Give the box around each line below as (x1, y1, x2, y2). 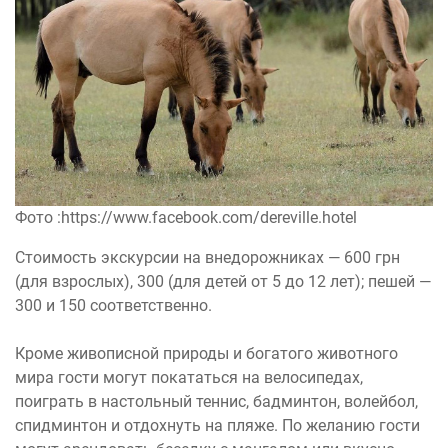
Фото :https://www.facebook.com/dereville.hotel (15, 207, 357, 227)
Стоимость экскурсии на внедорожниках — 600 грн (15, 247, 400, 267)
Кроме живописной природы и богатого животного (15, 343, 398, 363)
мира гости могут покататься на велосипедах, (15, 367, 363, 387)
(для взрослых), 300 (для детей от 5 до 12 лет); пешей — (15, 271, 431, 291)
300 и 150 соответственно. (15, 295, 212, 315)
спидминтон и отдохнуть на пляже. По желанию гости (15, 415, 420, 435)
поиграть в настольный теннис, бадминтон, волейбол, (15, 391, 418, 411)
